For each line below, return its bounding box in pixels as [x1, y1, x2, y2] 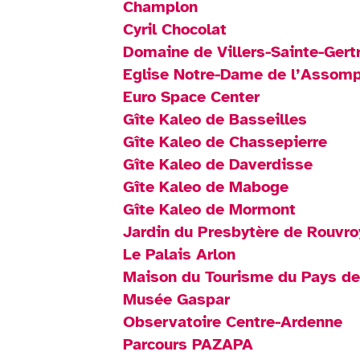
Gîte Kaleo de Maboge [123, 176, 289, 197]
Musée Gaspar [123, 288, 231, 309]
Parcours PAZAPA [123, 333, 254, 354]
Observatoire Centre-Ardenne [123, 311, 343, 332]
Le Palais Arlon [123, 243, 236, 264]
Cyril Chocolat [123, 18, 227, 39]
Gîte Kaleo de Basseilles [123, 108, 308, 129]
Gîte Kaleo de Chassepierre [123, 131, 328, 152]
